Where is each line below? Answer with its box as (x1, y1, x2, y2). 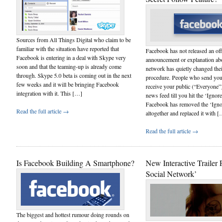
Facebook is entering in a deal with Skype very (16, 53, 126, 61)
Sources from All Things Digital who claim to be (16, 35, 131, 44)
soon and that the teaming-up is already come (16, 62, 121, 70)
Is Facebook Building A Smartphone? (16, 157, 134, 168)
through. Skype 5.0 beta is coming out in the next (16, 71, 131, 79)
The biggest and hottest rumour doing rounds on (16, 210, 129, 219)
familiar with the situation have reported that (16, 44, 119, 53)
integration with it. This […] (16, 89, 82, 97)
